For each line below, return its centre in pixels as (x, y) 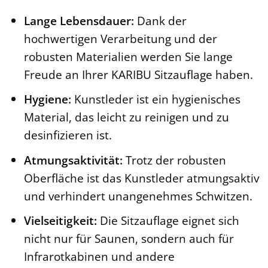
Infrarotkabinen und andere (99, 257)
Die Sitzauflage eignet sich (168, 221)
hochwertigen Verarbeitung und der (120, 38)
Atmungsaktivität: (73, 160)
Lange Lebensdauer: (79, 20)
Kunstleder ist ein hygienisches (156, 99)
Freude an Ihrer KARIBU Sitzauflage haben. (138, 74)
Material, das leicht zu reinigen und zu (126, 117)
